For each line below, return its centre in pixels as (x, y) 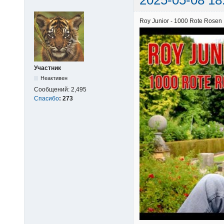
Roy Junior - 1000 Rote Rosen (181, 21)
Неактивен (54, 78)
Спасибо (46, 98)
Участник (47, 68)
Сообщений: (52, 89)
